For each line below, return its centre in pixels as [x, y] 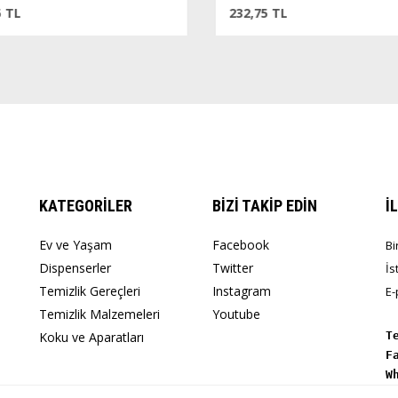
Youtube [236, 314]
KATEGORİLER [86, 206]
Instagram [242, 291]
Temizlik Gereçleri [90, 291]
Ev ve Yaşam [76, 245]
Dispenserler [75, 268]
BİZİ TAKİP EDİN [265, 206]
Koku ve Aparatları [92, 337]
